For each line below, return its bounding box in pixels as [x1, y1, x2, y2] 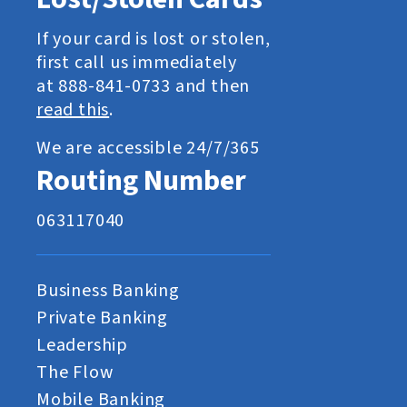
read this [36, 97, 110, 124]
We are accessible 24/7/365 [36, 135, 260, 162]
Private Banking [36, 305, 168, 332]
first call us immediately [36, 50, 237, 76]
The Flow [36, 360, 114, 386]
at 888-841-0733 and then [36, 74, 251, 100]
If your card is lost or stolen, [36, 26, 271, 53]
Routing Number [36, 160, 246, 203]
